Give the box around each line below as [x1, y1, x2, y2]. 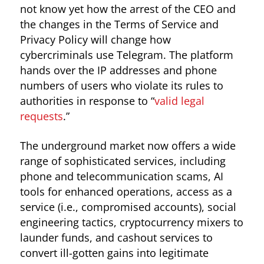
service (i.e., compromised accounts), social [19, 199, 236, 214]
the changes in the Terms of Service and [19, 17, 219, 32]
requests [19, 109, 63, 124]
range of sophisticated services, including [19, 153, 226, 168]
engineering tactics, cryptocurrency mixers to [19, 214, 243, 229]
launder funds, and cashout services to [19, 230, 213, 245]
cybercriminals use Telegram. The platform [19, 48, 233, 62]
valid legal [154, 94, 204, 108]
